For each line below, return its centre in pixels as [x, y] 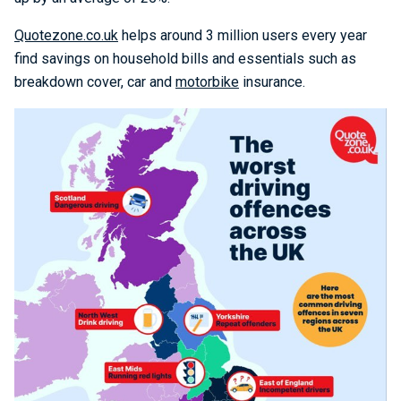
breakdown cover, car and [95, 82]
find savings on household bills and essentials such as [185, 59]
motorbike [207, 82]
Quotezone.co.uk [66, 35]
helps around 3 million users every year [243, 35]
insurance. [272, 82]
